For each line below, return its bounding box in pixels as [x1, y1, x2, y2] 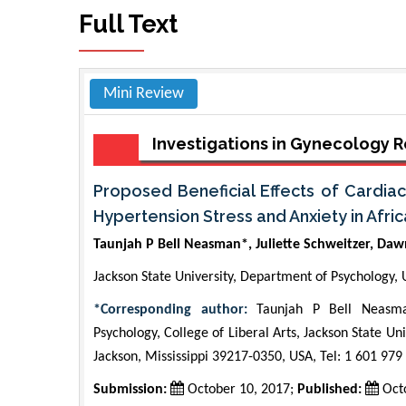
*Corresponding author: [93, 302, 247, 317]
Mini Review [103, 84, 184, 102]
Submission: [93, 382, 167, 397]
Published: [297, 382, 362, 397]
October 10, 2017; [184, 382, 297, 397]
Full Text [79, 9, 178, 38]
